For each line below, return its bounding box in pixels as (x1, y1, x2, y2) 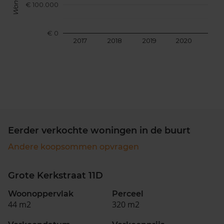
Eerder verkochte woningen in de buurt (8, 125, 190, 136)
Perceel (112, 189, 143, 198)
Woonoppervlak (8, 189, 73, 198)
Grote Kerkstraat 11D (8, 170, 103, 181)
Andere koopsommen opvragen (8, 142, 139, 151)
